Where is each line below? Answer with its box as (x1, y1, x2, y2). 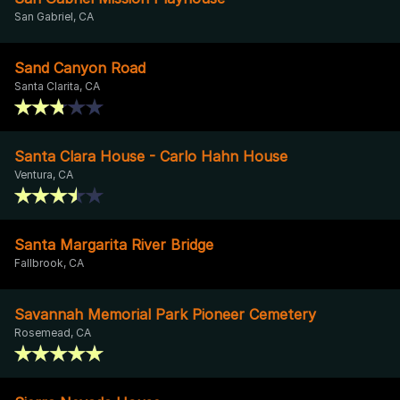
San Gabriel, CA (14, 9, 94, 23)
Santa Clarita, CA (14, 79, 100, 93)
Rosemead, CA (14, 325, 91, 339)
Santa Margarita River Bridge (14, 235, 213, 254)
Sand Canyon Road (14, 58, 146, 77)
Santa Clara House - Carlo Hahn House (14, 146, 287, 165)
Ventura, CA (14, 167, 73, 181)
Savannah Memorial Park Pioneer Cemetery (14, 304, 316, 323)
